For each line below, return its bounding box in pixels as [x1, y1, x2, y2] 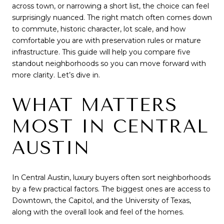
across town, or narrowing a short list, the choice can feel [12, 1, 209, 10]
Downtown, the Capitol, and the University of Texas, [12, 196, 191, 205]
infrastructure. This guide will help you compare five [12, 47, 190, 56]
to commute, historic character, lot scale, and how [12, 24, 185, 33]
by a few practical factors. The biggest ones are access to [12, 184, 210, 194]
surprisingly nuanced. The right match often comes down [12, 13, 212, 22]
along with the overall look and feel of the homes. [12, 207, 184, 217]
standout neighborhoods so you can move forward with [12, 59, 206, 68]
